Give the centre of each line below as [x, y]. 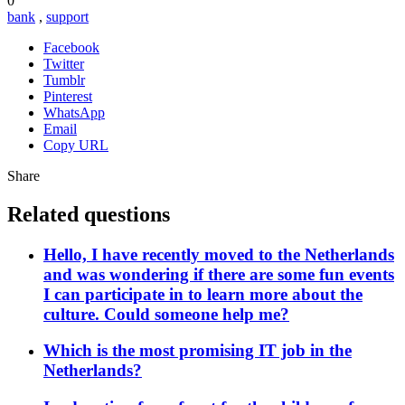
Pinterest [68, 96]
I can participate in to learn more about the [203, 294]
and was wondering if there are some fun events [219, 274]
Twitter [64, 63]
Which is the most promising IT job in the [198, 351]
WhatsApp [74, 112]
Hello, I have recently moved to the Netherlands [219, 254]
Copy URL [76, 145]
